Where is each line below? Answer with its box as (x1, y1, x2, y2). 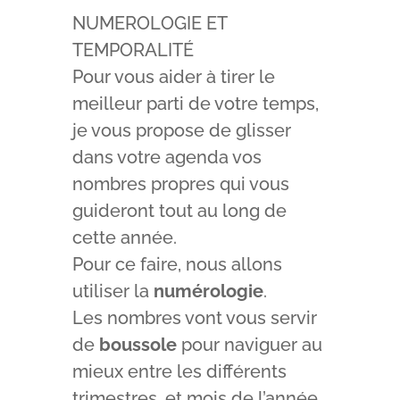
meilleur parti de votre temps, (71, 93, 319, 115)
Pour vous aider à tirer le (71, 66, 275, 88)
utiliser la (71, 280, 154, 303)
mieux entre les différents (71, 361, 287, 383)
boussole (98, 334, 177, 356)
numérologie (153, 280, 263, 303)
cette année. (71, 227, 177, 249)
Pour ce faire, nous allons (71, 254, 282, 276)
